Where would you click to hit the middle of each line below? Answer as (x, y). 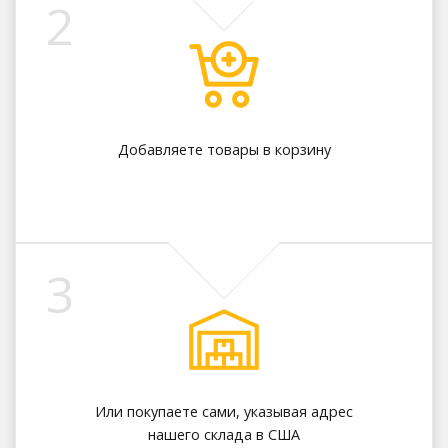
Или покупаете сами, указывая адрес (224, 411)
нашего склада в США (224, 434)
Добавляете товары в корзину (224, 149)
